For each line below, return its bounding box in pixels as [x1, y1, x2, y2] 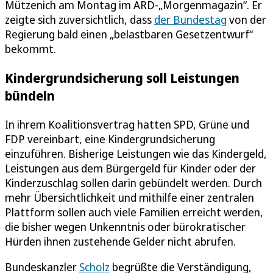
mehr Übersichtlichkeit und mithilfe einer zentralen [5, 190, 254, 205]
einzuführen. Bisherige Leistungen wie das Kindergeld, [5, 146, 267, 161]
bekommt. [5, 41, 56, 56]
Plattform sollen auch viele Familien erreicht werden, [5, 205, 263, 219]
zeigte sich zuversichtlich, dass [5, 12, 154, 27]
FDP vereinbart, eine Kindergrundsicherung [5, 132, 215, 146]
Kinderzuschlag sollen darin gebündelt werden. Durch [5, 175, 262, 190]
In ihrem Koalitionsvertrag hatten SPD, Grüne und [5, 117, 249, 132]
